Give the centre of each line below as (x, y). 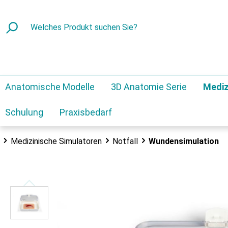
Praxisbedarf (86, 112)
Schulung (24, 112)
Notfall (125, 141)
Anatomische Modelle (50, 87)
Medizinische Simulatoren (56, 141)
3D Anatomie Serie (149, 87)
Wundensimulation (184, 141)
